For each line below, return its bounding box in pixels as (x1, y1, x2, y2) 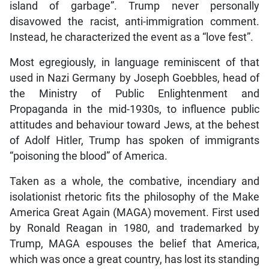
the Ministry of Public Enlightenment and (9, 87, 260, 100)
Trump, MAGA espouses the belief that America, (9, 237, 260, 250)
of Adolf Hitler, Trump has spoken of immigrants (9, 134, 260, 147)
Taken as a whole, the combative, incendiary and (9, 175, 260, 187)
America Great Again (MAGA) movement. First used (9, 206, 260, 219)
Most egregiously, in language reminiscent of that (9, 56, 260, 68)
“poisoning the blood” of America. (9, 150, 168, 162)
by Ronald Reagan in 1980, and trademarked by (9, 222, 260, 234)
